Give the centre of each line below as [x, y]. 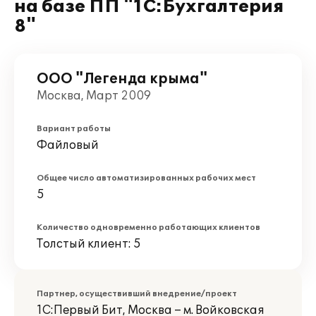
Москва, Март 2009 [94, 96]
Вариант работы [74, 129]
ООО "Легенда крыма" [122, 79]
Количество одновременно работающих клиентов [148, 227]
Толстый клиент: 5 [89, 244]
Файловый [68, 145]
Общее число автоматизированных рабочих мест [146, 178]
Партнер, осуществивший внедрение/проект [137, 294]
